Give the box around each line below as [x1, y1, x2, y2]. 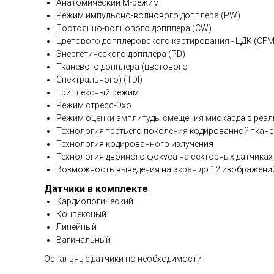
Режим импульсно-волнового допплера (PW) [56, 10, 240, 21]
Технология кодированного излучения [56, 139, 213, 149]
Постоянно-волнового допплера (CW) [56, 23, 212, 34]
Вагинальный [56, 235, 111, 245]
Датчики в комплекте [44, 183, 148, 195]
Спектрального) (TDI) [56, 75, 143, 85]
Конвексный [56, 209, 106, 220]
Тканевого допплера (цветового [56, 62, 188, 72]
